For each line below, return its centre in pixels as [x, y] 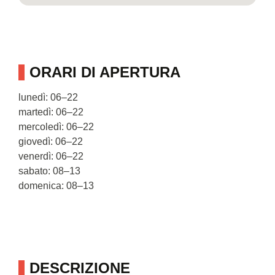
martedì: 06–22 [51, 112]
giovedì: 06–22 [51, 141]
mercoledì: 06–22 [56, 126]
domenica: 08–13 [56, 185]
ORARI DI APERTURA [105, 72]
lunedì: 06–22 [48, 97]
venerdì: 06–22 [51, 156]
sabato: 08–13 [49, 171]
